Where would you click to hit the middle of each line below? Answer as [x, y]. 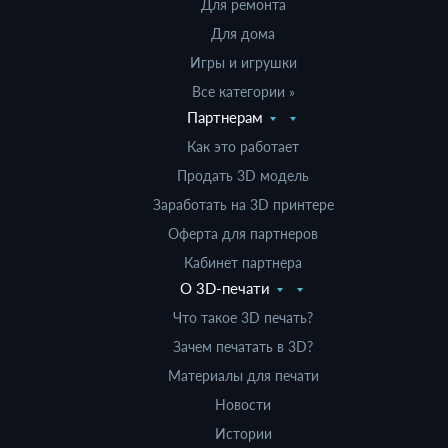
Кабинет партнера [243, 262]
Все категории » [243, 91]
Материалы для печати [243, 375]
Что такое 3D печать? [243, 317]
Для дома [243, 33]
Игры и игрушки [243, 62]
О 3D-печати [225, 288]
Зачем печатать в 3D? [243, 346]
